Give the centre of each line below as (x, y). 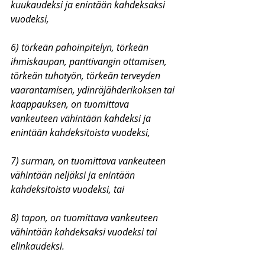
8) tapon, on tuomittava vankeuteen (85, 218)
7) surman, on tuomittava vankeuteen (89, 161)
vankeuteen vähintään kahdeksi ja (82, 118)
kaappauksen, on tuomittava (71, 104)
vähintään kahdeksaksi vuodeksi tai (85, 232)
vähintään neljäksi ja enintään (74, 175)
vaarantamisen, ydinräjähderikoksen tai (94, 90)
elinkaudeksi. (38, 246)
